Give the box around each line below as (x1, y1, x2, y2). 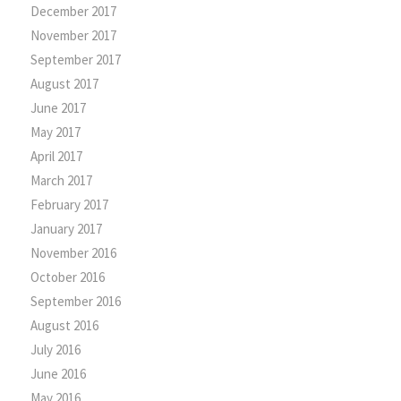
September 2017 (30, 50, 121, 68)
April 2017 (30, 147, 82, 165)
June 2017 (30, 98, 86, 116)
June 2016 (30, 364, 86, 382)
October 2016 (30, 268, 105, 286)
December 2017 (30, 2, 116, 20)
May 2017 (30, 123, 81, 141)
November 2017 (30, 26, 116, 44)
